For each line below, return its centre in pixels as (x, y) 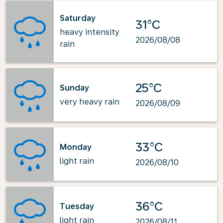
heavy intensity (90, 32)
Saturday (78, 18)
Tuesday (77, 206)
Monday (76, 147)
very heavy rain (90, 102)
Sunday (74, 88)
